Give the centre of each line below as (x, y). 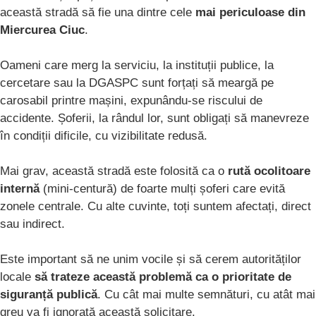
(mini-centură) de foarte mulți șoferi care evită (162, 189)
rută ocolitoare (269, 171)
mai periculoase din (250, 13)
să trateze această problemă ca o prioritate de (163, 277)
